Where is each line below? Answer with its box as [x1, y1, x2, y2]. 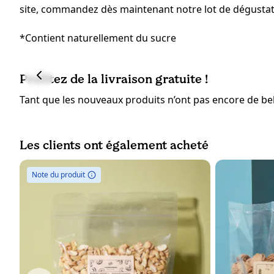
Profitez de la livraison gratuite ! [20, 72, 208, 87]
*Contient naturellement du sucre [20, 31, 176, 45]
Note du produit [32, 169, 85, 180]
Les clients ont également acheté [20, 138, 209, 153]
